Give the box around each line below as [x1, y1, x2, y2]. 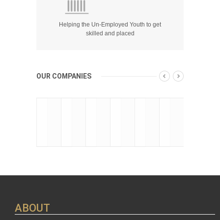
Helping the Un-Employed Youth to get [59, 21, 161, 28]
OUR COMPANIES [36, 72, 91, 80]
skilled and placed [85, 30, 135, 37]
